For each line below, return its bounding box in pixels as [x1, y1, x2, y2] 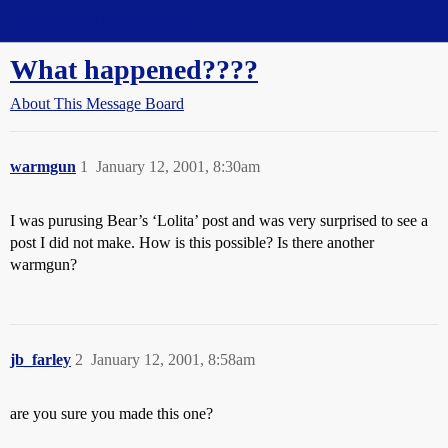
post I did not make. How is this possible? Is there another [10, 234, 374, 251]
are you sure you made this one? [10, 405, 213, 422]
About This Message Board [10, 95, 184, 112]
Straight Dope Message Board [10, 12, 200, 29]
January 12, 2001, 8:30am [96, 158, 260, 175]
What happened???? [10, 54, 258, 85]
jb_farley [10, 351, 71, 368]
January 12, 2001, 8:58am [91, 351, 255, 368]
